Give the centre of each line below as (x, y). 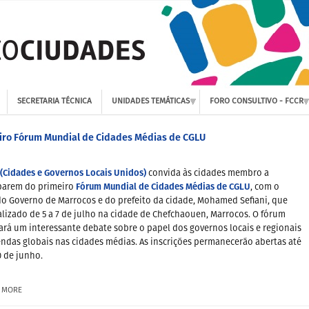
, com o (265, 187)
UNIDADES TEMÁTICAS (151, 101)
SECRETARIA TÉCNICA (55, 101)
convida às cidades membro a (208, 173)
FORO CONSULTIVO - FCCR (257, 101)
